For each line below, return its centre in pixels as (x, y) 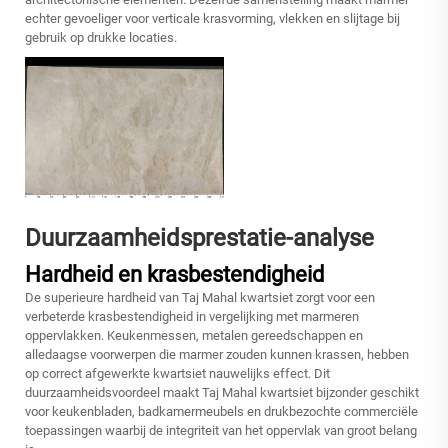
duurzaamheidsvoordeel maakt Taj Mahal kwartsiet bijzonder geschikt (222, 393)
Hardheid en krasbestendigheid (174, 275)
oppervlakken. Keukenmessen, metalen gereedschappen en (194, 336)
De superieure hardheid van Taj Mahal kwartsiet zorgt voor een (200, 298)
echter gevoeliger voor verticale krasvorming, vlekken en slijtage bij (212, 19)
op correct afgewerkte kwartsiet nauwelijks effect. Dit (177, 374)
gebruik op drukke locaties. (101, 38)
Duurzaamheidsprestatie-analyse (199, 238)
